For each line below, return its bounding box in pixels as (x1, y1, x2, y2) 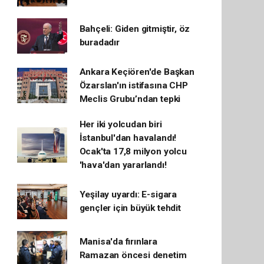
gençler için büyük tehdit (79, 202, 181, 213)
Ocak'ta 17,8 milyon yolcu (79, 146, 187, 157)
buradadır (79, 37, 120, 48)
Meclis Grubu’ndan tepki (79, 93, 181, 104)
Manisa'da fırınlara (79, 236, 157, 247)
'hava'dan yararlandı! (79, 159, 167, 170)
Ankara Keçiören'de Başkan (79, 66, 194, 77)
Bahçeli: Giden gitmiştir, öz (79, 23, 190, 34)
